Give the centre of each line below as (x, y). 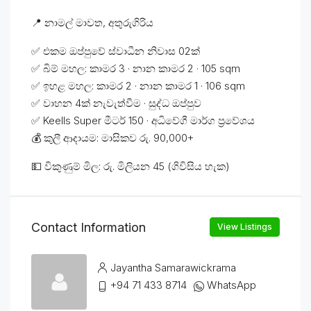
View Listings (245, 227)
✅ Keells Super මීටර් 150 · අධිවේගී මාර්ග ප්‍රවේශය (143, 120)
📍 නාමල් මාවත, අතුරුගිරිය (92, 23)
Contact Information (89, 227)
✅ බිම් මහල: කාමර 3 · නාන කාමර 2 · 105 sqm (136, 68)
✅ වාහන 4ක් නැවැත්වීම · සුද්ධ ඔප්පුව (116, 103)
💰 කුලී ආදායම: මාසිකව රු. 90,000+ (112, 138)
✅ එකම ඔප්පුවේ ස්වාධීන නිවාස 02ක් (116, 51)
